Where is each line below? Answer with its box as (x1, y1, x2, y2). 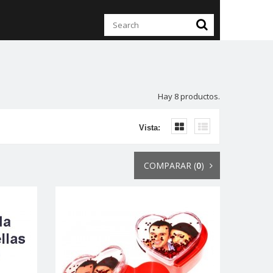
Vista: (139, 123, 160, 132)
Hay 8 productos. (158, 91, 220, 102)
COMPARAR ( (144, 160, 196, 171)
